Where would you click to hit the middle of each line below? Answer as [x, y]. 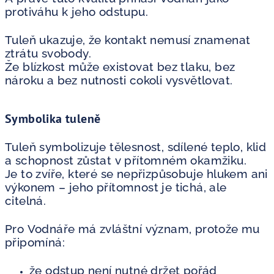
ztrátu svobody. [48, 53]
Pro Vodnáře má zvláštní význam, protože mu [132, 228]
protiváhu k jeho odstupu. [76, 11]
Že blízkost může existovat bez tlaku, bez [120, 66]
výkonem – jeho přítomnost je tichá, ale [116, 187]
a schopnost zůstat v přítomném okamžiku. [126, 160]
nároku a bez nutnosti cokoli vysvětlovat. [119, 80]
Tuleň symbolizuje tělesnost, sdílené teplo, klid [136, 146]
